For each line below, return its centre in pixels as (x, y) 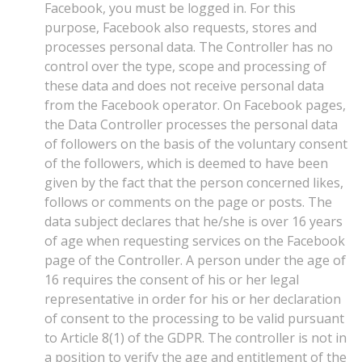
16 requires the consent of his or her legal (172, 280)
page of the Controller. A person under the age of (195, 260)
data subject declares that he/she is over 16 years (194, 221)
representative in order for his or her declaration (193, 299)
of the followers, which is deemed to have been (186, 163)
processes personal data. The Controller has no (189, 47)
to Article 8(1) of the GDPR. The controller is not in (196, 338)
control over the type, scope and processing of (185, 66)
